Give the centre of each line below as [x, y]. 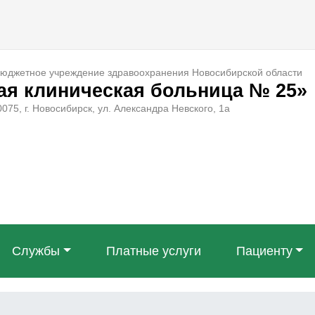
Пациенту [264, 251]
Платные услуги [153, 251]
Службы [36, 251]
